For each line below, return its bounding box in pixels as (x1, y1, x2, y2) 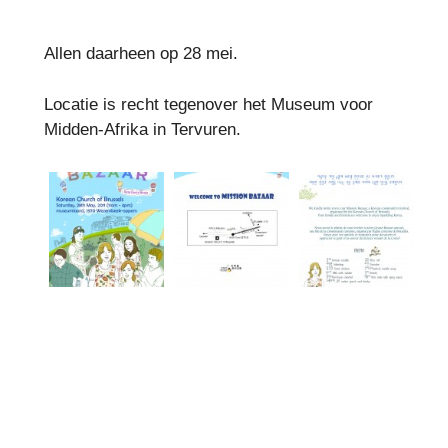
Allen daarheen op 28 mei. (43, 44, 238, 64)
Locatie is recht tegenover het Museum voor (43, 94, 373, 114)
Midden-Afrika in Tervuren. (43, 119, 241, 139)
